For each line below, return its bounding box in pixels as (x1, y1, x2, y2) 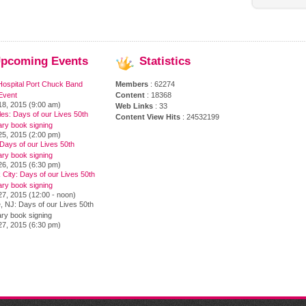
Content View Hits (115, 112, 180, 121)
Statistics (139, 54, 191, 68)
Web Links (115, 101, 153, 110)
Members (115, 79, 148, 88)
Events (48, 54, 88, 68)
